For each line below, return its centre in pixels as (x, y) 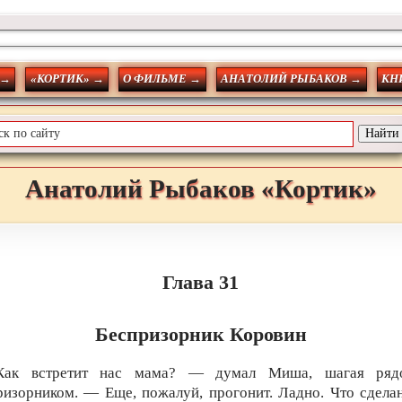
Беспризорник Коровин (201, 335)
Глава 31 (201, 283)
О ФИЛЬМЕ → (162, 79)
